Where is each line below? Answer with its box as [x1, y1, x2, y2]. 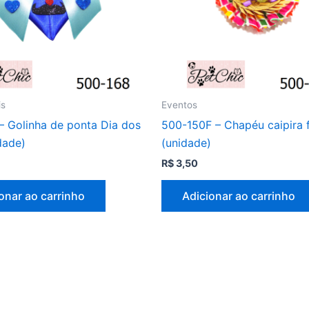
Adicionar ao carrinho [182, 188, 295, 203]
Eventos [161, 99, 197, 110]
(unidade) [161, 135, 211, 150]
